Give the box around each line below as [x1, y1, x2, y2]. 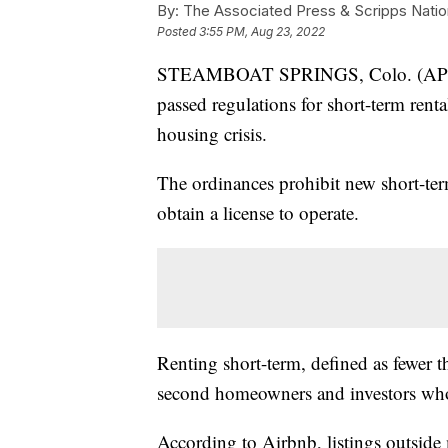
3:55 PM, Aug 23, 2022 [199, 24, 325, 40]
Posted [157, 24, 199, 40]
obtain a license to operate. [157, 200, 359, 226]
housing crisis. [157, 121, 267, 147]
